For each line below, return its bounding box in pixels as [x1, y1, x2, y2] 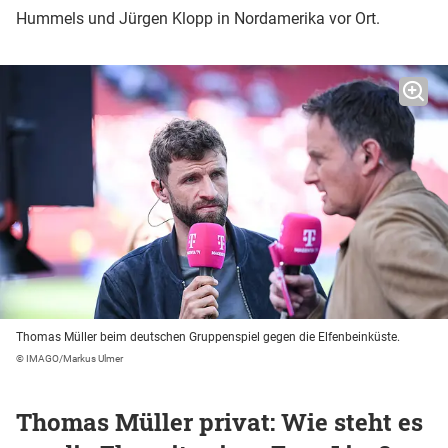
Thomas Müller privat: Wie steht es [16, 406, 423, 439]
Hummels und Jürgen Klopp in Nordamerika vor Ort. [16, 9, 384, 29]
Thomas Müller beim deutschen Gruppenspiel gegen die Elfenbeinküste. [16, 330, 400, 345]
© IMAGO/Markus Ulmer [16, 353, 123, 365]
